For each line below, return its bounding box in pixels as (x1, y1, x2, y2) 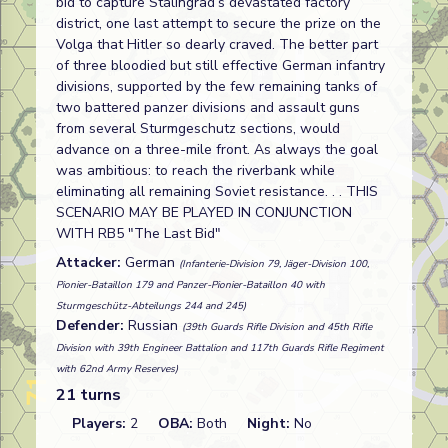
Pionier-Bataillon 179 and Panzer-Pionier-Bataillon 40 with (56, 278, 325, 292)
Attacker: (56, 253, 125, 272)
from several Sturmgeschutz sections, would (56, 119, 340, 138)
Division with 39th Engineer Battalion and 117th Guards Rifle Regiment (56, 341, 384, 355)
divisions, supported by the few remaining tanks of (56, 77, 377, 96)
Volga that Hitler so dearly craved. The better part (56, 35, 378, 54)
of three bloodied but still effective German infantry (56, 56, 385, 75)
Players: (72, 414, 130, 433)
